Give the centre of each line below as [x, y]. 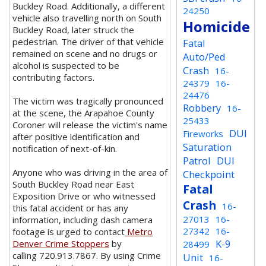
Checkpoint [209, 174]
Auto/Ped [205, 57]
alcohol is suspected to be [66, 65]
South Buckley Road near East [73, 184]
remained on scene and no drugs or [85, 53]
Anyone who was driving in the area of [90, 172]
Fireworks [203, 134]
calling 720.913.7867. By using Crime [87, 255]
